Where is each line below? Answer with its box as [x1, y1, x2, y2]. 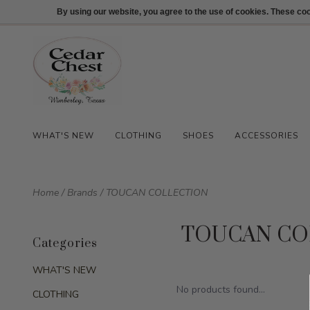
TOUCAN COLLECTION [106, 186, 208, 199]
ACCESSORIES [235, 130, 298, 141]
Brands [67, 186, 98, 199]
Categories [33, 236, 98, 251]
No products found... [176, 283, 266, 296]
